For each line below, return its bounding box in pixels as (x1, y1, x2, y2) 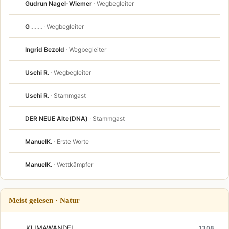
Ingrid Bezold (25, 45, 64, 53)
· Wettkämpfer (54, 160, 93, 168)
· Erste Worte (54, 137, 89, 145)
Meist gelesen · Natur (9, 196, 80, 205)
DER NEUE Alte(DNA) (25, 114, 88, 122)
